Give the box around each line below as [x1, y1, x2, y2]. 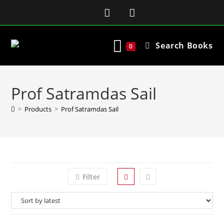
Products [24, 104, 52, 113]
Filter [82, 172, 100, 181]
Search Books [155, 40, 213, 51]
